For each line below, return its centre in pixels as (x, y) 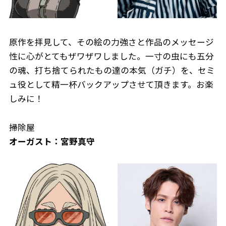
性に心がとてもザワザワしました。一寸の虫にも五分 (111, 56)
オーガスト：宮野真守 (52, 142)
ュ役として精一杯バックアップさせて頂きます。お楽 (111, 84)
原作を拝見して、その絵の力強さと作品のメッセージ (111, 42)
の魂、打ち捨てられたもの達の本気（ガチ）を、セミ (112, 70)
